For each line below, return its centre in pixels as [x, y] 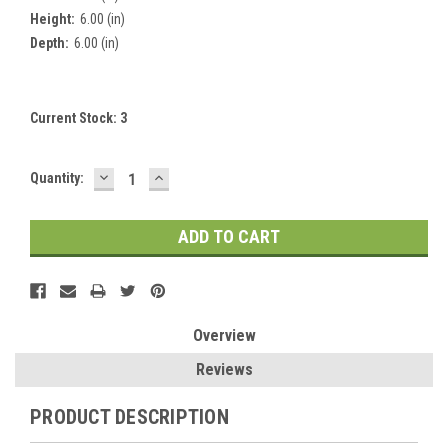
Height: [52, 18]
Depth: [49, 42]
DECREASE [139, 176]
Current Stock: [75, 117]
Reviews [224, 369]
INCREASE [192, 176]
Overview [224, 335]
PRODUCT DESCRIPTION [129, 416]
